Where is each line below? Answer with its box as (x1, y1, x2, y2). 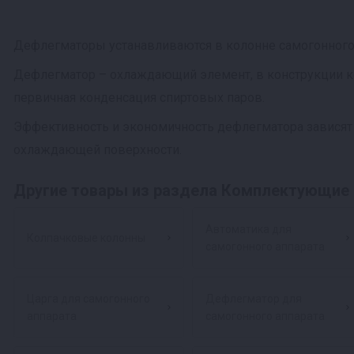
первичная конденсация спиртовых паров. (13, 90, 265, 105)
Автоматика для (205, 223, 292, 235)
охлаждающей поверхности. (13, 142, 182, 157)
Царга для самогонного (27, 292, 150, 305)
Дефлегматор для (205, 292, 302, 305)
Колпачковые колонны (27, 232, 145, 244)
